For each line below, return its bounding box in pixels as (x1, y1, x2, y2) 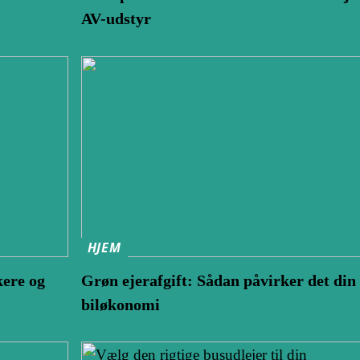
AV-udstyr (80, 10, 151, 28)
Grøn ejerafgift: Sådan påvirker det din (80, 271, 356, 289)
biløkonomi (80, 295, 160, 313)
